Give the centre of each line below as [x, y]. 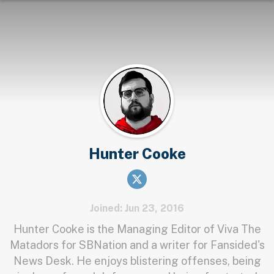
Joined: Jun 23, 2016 [137, 208]
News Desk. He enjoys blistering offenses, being [137, 261]
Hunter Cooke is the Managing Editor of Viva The [137, 229]
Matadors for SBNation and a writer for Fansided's [137, 245]
